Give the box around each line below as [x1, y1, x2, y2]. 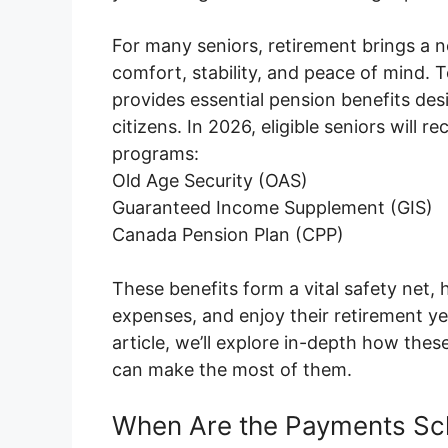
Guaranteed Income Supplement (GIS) [112, 197, 433, 219]
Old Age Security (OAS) [112, 170, 308, 192]
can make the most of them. [112, 359, 352, 381]
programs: [112, 143, 199, 165]
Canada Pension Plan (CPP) [112, 224, 344, 246]
